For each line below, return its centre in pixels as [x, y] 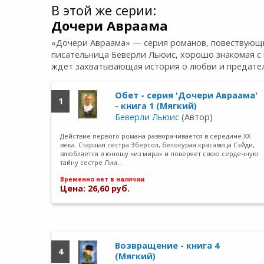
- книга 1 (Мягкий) [156, 105]
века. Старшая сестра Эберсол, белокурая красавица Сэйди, [158, 144]
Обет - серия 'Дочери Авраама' [186, 95]
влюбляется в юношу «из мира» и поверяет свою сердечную [160, 153]
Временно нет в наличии [103, 179]
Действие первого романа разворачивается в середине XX [156, 136]
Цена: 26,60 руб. [95, 189]
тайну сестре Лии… [92, 162]
